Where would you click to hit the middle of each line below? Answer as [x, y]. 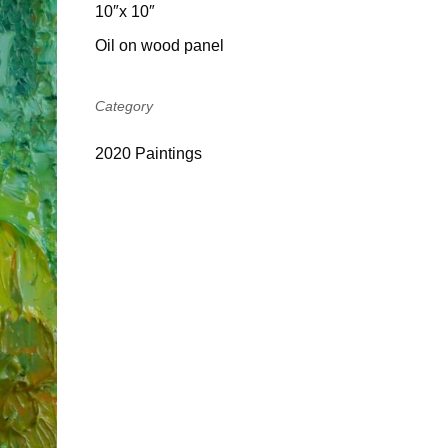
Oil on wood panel [159, 45]
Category [123, 105]
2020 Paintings [148, 153]
